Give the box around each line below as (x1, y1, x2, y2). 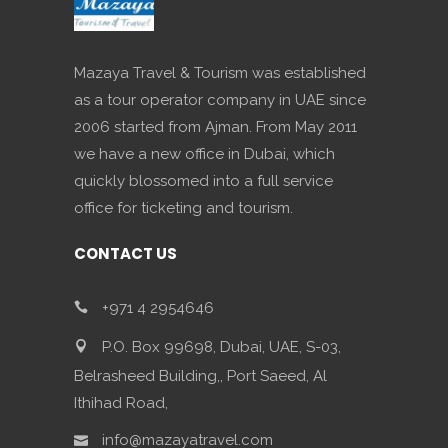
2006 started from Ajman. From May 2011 (74, 118, 357, 136)
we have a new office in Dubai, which (74, 145, 335, 163)
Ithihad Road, (74, 394, 168, 412)
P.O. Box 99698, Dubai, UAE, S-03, (98, 337, 341, 356)
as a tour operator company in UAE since (74, 91, 366, 109)
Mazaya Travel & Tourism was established (74, 64, 366, 82)
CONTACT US (74, 243, 177, 264)
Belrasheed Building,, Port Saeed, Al (74, 367, 327, 385)
